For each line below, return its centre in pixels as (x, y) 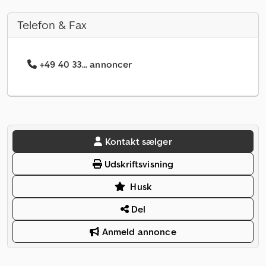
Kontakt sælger (138, 142)
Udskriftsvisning (138, 164)
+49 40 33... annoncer (86, 64)
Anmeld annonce (138, 232)
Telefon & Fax (52, 25)
